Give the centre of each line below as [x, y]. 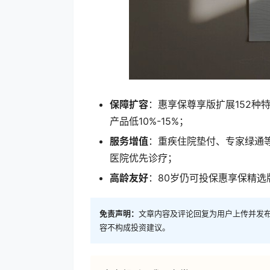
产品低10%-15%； [149, 121]
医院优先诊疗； [143, 158]
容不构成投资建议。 [135, 228]
